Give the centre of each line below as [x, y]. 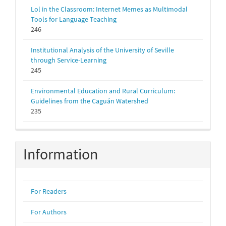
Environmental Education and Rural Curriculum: [103, 91]
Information [61, 154]
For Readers [49, 191]
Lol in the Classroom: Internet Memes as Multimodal [109, 9]
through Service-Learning [69, 60]
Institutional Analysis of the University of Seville [102, 50]
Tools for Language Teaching [74, 19]
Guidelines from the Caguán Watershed [90, 101]
